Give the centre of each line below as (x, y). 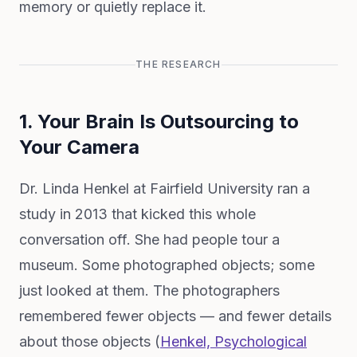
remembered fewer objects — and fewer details (175, 316)
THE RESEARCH (178, 64)
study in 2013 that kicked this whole (137, 214)
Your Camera (79, 147)
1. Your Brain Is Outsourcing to (159, 122)
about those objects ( (90, 341)
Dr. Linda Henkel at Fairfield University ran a (165, 188)
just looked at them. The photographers (149, 290)
